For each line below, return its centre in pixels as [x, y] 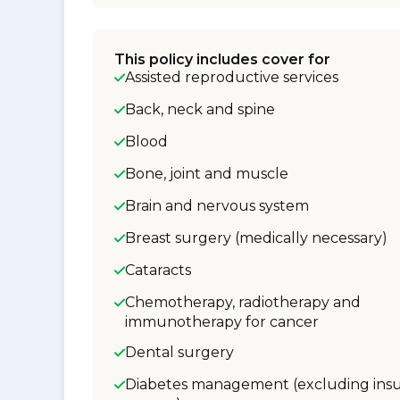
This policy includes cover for [222, 59]
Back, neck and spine [200, 109]
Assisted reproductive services [232, 77]
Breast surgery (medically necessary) [256, 238]
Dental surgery [179, 352]
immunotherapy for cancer [222, 322]
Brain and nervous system [217, 206]
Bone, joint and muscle [207, 174]
